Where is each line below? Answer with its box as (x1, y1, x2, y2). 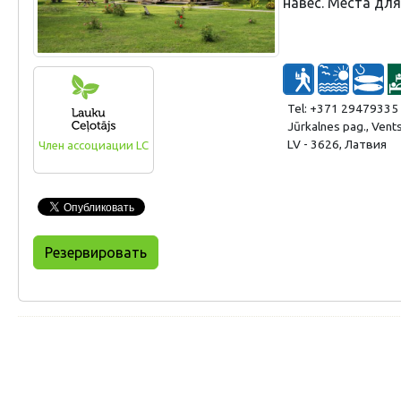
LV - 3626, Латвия (286, 136, 387, 151)
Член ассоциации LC (38, 138, 149, 152)
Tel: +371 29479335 (286, 100, 398, 115)
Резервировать (45, 243, 147, 260)
